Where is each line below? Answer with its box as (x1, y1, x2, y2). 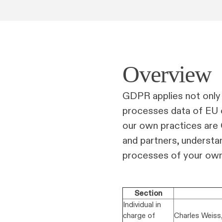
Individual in (123, 200, 161, 209)
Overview (122, 61, 212, 87)
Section (134, 188, 163, 198)
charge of (123, 211, 155, 220)
